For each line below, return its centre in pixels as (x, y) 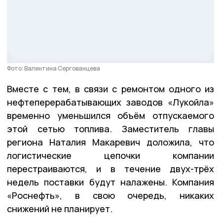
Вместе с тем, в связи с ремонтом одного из (110, 89)
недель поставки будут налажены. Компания (110, 182)
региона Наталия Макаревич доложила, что (110, 142)
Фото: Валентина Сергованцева (54, 69)
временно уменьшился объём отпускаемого (110, 116)
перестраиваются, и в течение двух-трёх (110, 169)
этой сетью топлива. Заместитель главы (110, 129)
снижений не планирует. (60, 209)
